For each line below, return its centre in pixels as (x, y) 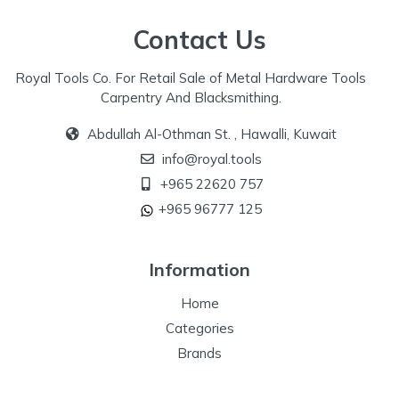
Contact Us (199, 40)
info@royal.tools (210, 159)
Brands (199, 353)
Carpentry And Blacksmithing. (191, 98)
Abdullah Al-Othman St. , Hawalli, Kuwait (212, 134)
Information (199, 269)
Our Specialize (199, 378)
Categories (199, 328)
